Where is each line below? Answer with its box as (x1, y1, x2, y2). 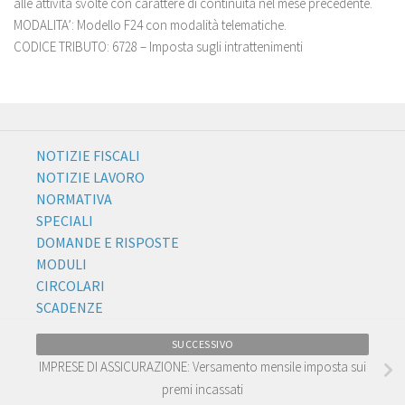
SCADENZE (36, 298, 103, 316)
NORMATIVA (36, 190, 112, 208)
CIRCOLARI (36, 277, 105, 295)
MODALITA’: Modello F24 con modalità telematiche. (14, 16, 287, 33)
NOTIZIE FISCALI (36, 146, 140, 165)
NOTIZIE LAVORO (36, 168, 145, 186)
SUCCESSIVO (171, 337, 234, 351)
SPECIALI (36, 212, 93, 230)
